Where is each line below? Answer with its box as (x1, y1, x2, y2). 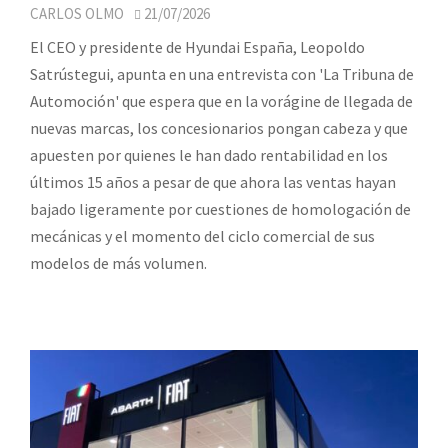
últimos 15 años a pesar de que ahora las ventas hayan (30, 172, 396, 193)
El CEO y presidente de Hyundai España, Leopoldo (30, 37, 365, 58)
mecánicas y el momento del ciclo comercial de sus (30, 226, 375, 247)
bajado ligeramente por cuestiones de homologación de (30, 199, 411, 220)
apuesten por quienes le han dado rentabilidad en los (30, 145, 388, 166)
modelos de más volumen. (30, 253, 207, 274)
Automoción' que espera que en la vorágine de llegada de (30, 91, 413, 112)
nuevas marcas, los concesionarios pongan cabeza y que (30, 118, 408, 139)
